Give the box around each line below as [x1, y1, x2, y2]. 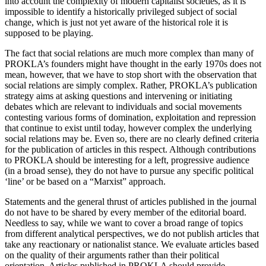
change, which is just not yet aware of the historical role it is [5, 17, 228, 27]
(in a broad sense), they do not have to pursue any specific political [5, 165, 254, 176]
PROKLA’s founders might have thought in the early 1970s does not [5, 58, 261, 69]
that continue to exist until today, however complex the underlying [5, 122, 252, 133]
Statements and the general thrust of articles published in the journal [5, 196, 256, 207]
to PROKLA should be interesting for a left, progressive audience [5, 154, 249, 165]
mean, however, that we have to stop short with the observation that [5, 69, 256, 80]
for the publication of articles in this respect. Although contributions [5, 144, 256, 154]
